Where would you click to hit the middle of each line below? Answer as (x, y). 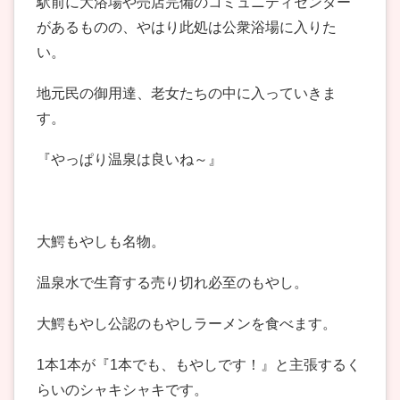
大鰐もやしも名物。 (101, 242)
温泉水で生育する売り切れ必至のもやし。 (172, 283)
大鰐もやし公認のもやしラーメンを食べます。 (187, 324)
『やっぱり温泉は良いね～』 (129, 160)
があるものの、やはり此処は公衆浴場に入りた (187, 28)
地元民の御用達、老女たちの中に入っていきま (187, 94)
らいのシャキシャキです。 (122, 390)
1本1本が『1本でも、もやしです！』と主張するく (199, 365)
